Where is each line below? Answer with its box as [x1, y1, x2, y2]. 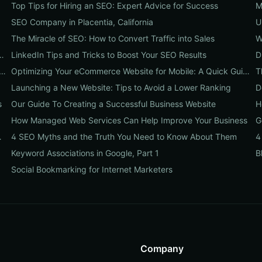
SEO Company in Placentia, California [11, 17, 153, 27]
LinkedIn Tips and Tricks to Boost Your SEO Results [11, 50, 206, 60]
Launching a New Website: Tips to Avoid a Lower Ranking [11, 82, 231, 92]
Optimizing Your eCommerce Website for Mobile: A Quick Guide [242, 66, 250, 76]
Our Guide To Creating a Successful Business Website [11, 99, 216, 109]
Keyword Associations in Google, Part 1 [11, 148, 159, 158]
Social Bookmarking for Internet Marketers [11, 164, 173, 174]
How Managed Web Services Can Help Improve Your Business [11, 115, 247, 125]
